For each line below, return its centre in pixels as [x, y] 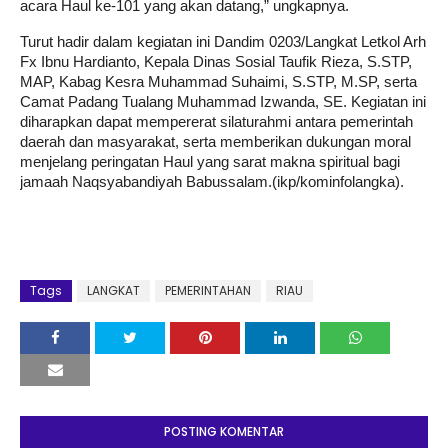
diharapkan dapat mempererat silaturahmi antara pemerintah [216, 122]
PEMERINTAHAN [208, 290]
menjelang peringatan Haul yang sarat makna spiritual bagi [210, 162]
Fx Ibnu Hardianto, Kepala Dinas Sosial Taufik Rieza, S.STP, [216, 62]
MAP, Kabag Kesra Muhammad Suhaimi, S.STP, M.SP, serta [218, 82]
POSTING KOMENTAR [224, 431]
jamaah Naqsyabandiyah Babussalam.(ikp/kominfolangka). [212, 182]
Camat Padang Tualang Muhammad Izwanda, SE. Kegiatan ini [223, 102]
